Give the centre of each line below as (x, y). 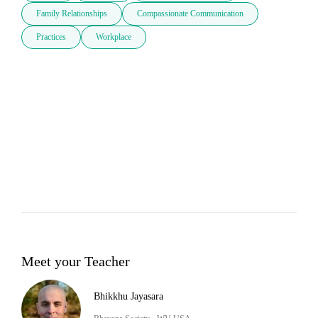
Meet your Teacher (76, 261)
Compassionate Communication (190, 14)
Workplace (114, 37)
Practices (51, 37)
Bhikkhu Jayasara (128, 296)
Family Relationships (72, 14)
